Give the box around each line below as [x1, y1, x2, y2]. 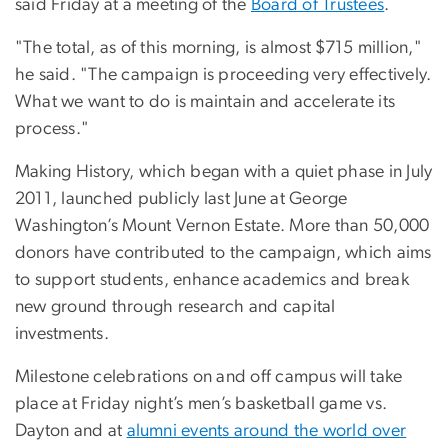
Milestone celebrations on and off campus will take [15, 367, 403, 386]
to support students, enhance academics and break [15, 270, 409, 289]
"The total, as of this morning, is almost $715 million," [15, 38, 422, 57]
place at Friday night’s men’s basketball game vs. [15, 394, 388, 413]
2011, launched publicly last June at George [15, 189, 348, 208]
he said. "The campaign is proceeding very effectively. [15, 65, 432, 84]
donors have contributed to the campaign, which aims [15, 243, 432, 262]
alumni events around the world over [126, 421, 407, 440]
